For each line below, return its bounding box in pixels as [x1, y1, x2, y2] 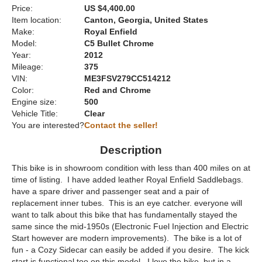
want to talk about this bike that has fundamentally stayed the [12, 210, 237, 220]
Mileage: [12, 62, 43, 72]
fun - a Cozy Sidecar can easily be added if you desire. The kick [12, 245, 249, 255]
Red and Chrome [84, 85, 151, 95]
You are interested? [12, 120, 84, 130]
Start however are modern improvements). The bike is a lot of [12, 233, 242, 243]
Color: [12, 85, 34, 95]
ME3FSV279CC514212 [84, 74, 171, 84]
